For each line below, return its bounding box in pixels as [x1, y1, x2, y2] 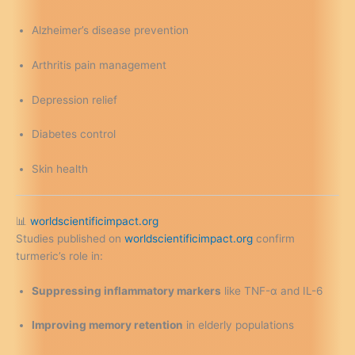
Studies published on [16, 231, 124, 245]
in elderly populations [183, 319, 294, 332]
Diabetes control [32, 128, 116, 141]
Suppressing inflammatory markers [32, 284, 221, 297]
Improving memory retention [32, 319, 183, 332]
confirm [253, 231, 295, 245]
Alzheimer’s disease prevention [32, 23, 189, 36]
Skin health [32, 162, 88, 176]
